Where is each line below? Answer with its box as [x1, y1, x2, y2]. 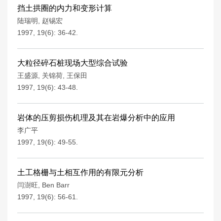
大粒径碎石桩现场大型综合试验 [17, 59, 128, 67]
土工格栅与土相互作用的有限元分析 [17, 168, 144, 177]
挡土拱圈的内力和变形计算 [17, 4, 112, 12]
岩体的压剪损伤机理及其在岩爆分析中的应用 [17, 113, 175, 122]
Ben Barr [42, 181, 70, 189]
